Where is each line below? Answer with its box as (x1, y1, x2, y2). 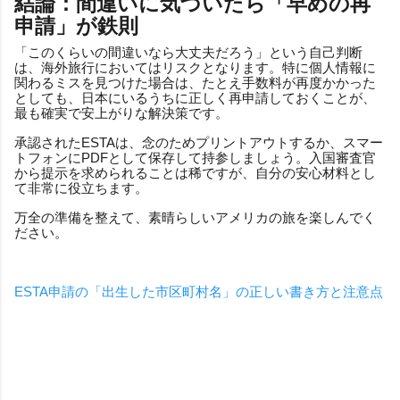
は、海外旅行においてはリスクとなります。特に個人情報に (14, 59, 376, 75)
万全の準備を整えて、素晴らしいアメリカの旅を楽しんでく (14, 209, 376, 225)
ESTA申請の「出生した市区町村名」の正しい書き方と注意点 (14, 283, 383, 299)
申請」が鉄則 (14, 14, 138, 37)
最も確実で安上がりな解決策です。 (14, 104, 229, 121)
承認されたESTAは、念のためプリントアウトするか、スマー (14, 134, 383, 150)
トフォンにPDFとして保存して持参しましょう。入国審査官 (14, 149, 376, 165)
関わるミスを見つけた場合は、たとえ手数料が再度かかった (14, 74, 376, 90)
